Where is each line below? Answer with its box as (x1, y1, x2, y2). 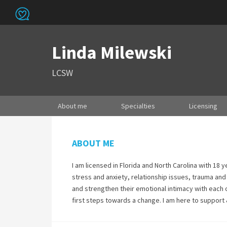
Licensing (189, 101, 217, 110)
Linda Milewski (52, 41, 172, 64)
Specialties (121, 101, 155, 110)
